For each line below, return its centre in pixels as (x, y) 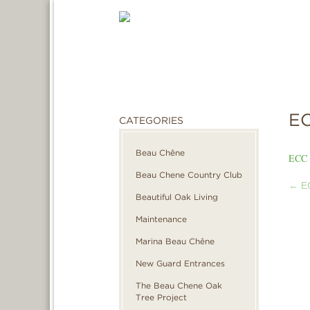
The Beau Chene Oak (179, 285)
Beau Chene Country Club (189, 175)
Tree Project (161, 297)
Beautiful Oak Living (177, 197)
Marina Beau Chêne (175, 241)
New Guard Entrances (180, 263)
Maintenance (161, 219)
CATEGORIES (151, 120)
